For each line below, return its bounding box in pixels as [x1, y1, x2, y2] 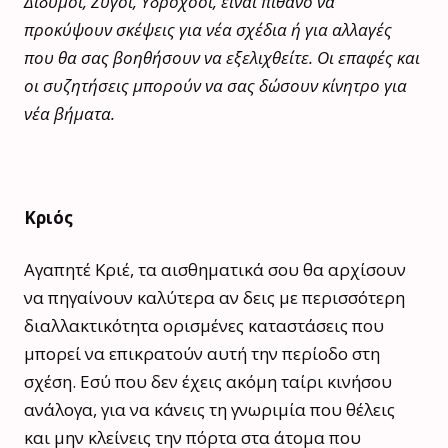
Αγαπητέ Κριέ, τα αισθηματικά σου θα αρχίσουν [24, 257, 406, 281]
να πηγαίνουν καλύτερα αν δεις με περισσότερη [24, 285, 405, 309]
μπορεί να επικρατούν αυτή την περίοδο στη [24, 341, 380, 365]
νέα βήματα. [24, 101, 115, 125]
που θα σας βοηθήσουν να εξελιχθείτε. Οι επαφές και [24, 45, 420, 69]
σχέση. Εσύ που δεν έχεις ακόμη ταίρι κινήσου [24, 369, 392, 393]
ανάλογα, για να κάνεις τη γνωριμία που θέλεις [24, 397, 395, 421]
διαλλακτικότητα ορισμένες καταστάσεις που [24, 313, 384, 337]
